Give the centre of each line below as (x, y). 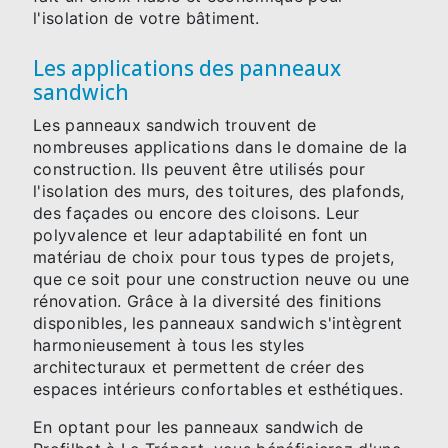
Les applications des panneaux (187, 67)
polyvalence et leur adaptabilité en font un (200, 235)
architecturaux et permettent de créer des (199, 367)
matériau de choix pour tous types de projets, (214, 257)
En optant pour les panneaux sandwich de (198, 427)
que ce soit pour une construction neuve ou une (221, 279)
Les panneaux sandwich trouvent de (175, 125)
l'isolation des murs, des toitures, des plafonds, (219, 191)
